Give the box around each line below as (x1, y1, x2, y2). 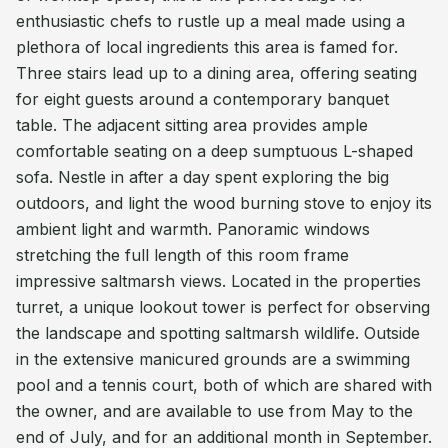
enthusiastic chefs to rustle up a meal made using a (16, 11, 405, 31)
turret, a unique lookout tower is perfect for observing (16, 297, 430, 317)
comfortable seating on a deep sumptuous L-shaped (16, 141, 413, 161)
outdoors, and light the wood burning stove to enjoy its (16, 193, 432, 213)
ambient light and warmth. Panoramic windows (16, 219, 370, 239)
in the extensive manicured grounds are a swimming (16, 349, 410, 369)
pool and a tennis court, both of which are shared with (16, 375, 432, 395)
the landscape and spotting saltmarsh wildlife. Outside (16, 323, 420, 343)
